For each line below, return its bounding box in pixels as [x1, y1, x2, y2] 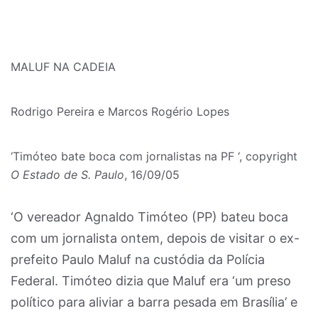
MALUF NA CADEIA [11, 60, 116, 74]
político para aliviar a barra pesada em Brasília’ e [11, 295, 297, 309]
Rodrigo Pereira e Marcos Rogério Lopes [11, 104, 229, 119]
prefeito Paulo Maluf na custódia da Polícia [11, 252, 265, 267]
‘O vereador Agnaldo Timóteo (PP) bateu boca [11, 209, 288, 224]
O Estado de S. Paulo [11, 168, 124, 182]
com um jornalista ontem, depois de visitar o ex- [11, 231, 300, 246]
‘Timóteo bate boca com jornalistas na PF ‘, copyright [11, 149, 297, 163]
